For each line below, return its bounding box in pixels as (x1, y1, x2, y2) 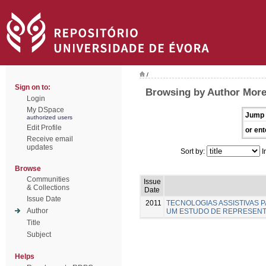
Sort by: (180, 147, 207, 156)
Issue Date (27, 195, 61, 203)
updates (27, 143, 53, 151)
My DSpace (27, 106, 64, 114)
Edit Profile (27, 123, 62, 132)
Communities (27, 175, 69, 183)
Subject (27, 230, 51, 239)
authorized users (27, 114, 72, 121)
